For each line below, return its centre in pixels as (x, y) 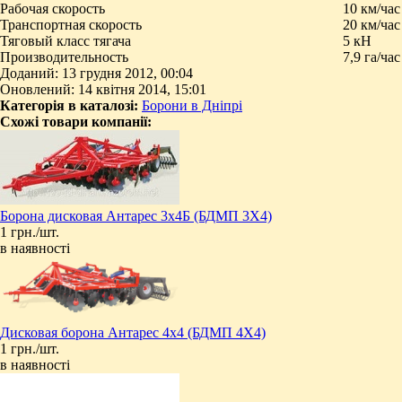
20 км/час (371, 24)
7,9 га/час (371, 57)
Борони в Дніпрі (192, 105)
